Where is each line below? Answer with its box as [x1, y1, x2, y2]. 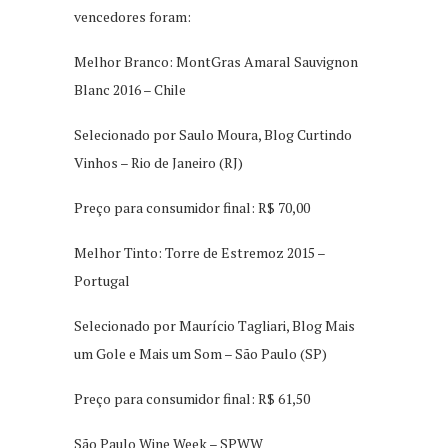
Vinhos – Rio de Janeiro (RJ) [74, 152, 243, 172]
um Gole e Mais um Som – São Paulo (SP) [74, 343, 327, 363]
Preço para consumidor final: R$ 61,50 [74, 388, 310, 408]
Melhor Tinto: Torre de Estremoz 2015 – [74, 242, 325, 262]
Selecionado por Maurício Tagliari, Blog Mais [74, 315, 355, 335]
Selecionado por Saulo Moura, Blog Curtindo [74, 124, 352, 144]
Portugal [74, 270, 130, 290]
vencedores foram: [74, 6, 191, 26]
